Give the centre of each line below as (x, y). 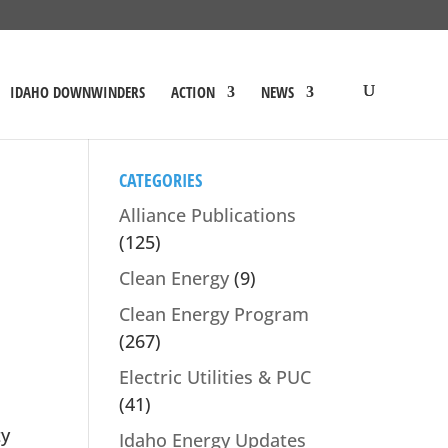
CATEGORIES (161, 180)
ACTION (192, 92)
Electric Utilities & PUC (215, 377)
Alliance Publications (208, 215)
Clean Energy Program (214, 314)
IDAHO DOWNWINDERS (77, 92)
